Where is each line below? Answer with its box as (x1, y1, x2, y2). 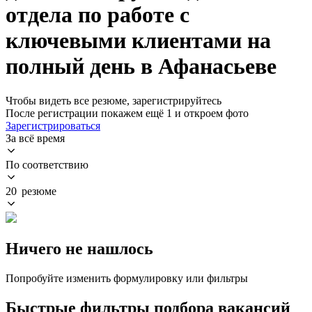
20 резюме (6, 185, 56, 197)
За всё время (6, 132, 65, 144)
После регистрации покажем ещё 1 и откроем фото (6, 107, 249, 119)
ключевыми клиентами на (6, 28, 271, 54)
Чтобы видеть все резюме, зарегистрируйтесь (6, 94, 221, 107)
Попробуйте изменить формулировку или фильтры (6, 272, 248, 284)
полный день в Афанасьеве (6, 54, 276, 79)
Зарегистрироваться (6, 119, 100, 132)
